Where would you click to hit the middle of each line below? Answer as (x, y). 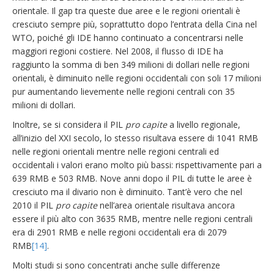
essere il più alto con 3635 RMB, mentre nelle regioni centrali (132, 219)
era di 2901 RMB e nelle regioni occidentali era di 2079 (120, 232)
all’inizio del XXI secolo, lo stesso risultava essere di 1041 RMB (135, 138)
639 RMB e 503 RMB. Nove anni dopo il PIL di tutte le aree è (132, 178)
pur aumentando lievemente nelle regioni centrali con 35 (124, 91)
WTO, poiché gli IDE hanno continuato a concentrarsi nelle (128, 38)
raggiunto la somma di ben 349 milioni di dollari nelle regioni (131, 65)
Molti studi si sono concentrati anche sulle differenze (116, 265)
